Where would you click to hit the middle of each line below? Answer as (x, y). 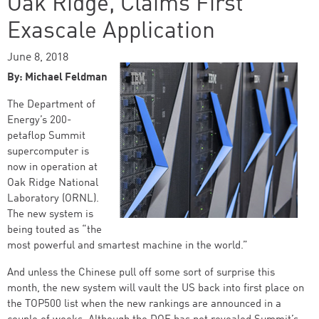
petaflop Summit (46, 136)
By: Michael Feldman (57, 78)
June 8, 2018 (38, 58)
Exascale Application (111, 32)
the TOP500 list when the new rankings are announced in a (144, 304)
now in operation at (52, 168)
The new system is (50, 215)
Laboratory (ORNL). (54, 199)
